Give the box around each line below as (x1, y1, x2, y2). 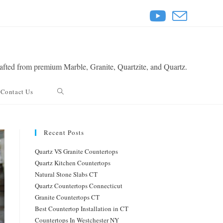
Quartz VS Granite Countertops (35, 147, 118, 156)
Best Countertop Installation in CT (35, 204, 128, 213)
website (57, 111, 78, 121)
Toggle (57, 87, 77, 96)
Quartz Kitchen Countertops (35, 158, 111, 167)
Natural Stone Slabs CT (35, 170, 98, 179)
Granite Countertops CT (35, 193, 100, 202)
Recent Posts (44, 128, 84, 137)
